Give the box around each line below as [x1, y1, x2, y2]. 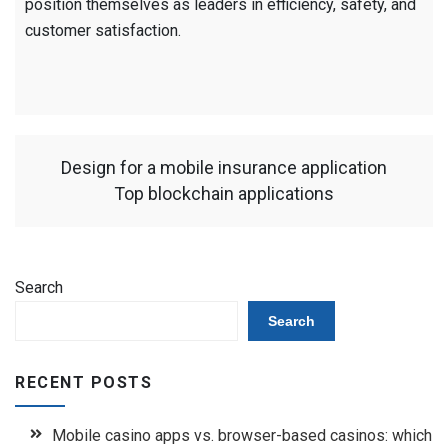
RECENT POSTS [15, 372, 152, 392]
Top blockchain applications [114, 182, 334, 204]
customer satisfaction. [25, 20, 181, 40]
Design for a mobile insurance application [61, 156, 387, 178]
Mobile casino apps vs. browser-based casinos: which [52, 425, 432, 445]
